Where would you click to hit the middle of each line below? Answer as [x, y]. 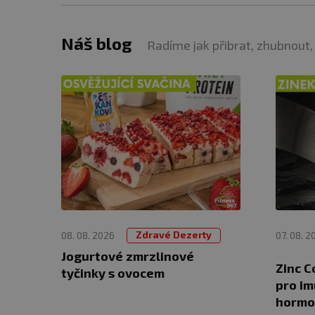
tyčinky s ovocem [113, 272]
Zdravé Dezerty [174, 234]
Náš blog [97, 43]
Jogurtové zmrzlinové [128, 256]
